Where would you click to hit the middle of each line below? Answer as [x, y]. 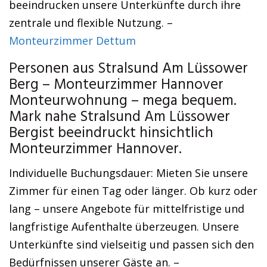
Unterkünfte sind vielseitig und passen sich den [131, 244]
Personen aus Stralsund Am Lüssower [128, 69]
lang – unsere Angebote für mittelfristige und [127, 209]
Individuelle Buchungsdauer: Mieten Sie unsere [128, 173]
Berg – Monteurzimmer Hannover [116, 85]
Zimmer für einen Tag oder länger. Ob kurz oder [133, 191]
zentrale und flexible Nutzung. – [91, 23]
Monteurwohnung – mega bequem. [123, 101]
